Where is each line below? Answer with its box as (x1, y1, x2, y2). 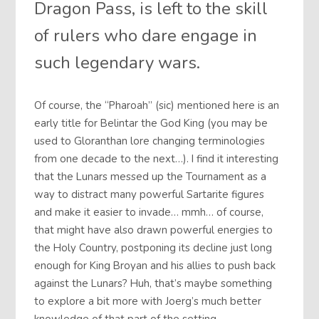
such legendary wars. (34, 51, 201, 75)
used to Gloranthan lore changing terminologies (34, 134, 266, 149)
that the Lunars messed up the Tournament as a (34, 169, 267, 184)
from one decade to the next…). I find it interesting (34, 152, 279, 167)
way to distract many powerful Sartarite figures (34, 187, 265, 202)
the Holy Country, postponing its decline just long (34, 241, 273, 256)
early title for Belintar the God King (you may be (34, 116, 268, 131)
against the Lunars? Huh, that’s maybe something (34, 276, 273, 291)
